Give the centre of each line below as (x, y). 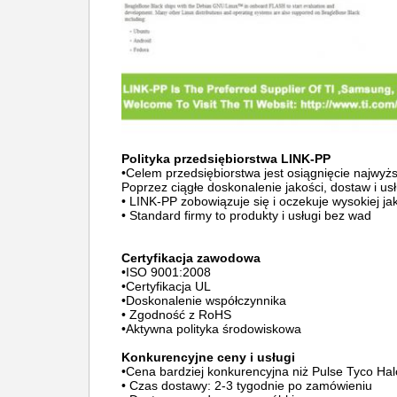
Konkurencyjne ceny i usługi (208, 357)
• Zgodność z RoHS (176, 315)
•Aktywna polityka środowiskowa (211, 329)
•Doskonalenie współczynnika (204, 300)
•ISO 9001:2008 (166, 272)
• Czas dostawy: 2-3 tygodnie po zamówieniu (247, 385)
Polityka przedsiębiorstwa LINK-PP (226, 159)
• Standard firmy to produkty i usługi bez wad (246, 215)
